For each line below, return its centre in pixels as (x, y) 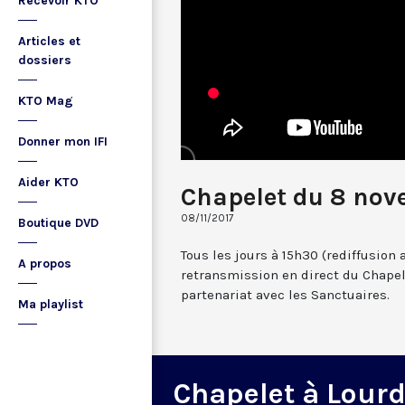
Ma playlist (51, 304)
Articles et (49, 41)
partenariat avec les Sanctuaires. (285, 294)
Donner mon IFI (63, 141)
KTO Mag (46, 101)
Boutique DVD (58, 223)
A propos (45, 264)
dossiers (45, 60)
